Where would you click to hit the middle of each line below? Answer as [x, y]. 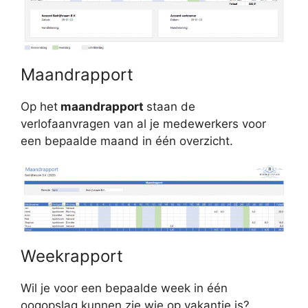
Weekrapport [72, 256]
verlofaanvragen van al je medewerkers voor [143, 123]
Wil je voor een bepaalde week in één [124, 288]
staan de [171, 106]
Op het [39, 106]
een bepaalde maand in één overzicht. [127, 141]
